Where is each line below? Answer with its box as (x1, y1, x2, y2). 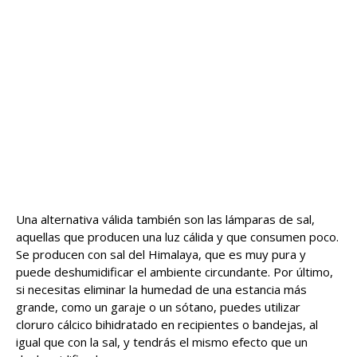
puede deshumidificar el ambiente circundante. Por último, (16, 264, 333, 280)
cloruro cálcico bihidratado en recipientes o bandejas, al (16, 316, 318, 333)
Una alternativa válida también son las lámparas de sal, (16, 211, 315, 228)
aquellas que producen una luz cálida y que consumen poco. (16, 229, 339, 245)
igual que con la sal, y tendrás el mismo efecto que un (16, 334, 308, 351)
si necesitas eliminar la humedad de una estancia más (16, 281, 307, 298)
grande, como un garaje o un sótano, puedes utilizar (16, 299, 300, 316)
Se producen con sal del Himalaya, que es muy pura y (16, 246, 306, 263)
